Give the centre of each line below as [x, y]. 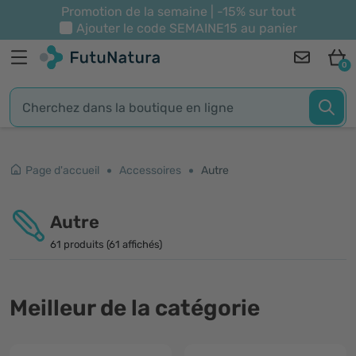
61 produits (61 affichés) [106, 244]
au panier [267, 28]
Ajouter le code [122, 28]
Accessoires [150, 170]
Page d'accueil [62, 170]
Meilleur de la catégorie [135, 308]
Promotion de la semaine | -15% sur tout [178, 12]
